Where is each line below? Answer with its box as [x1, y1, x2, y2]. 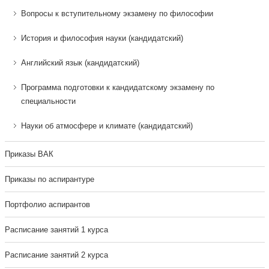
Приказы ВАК [4, 150, 53, 159]
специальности [20, 97, 76, 106]
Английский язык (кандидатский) [20, 58, 139, 67]
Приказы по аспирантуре [4, 175, 94, 184]
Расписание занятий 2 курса [4, 250, 108, 259]
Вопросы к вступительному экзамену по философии [20, 9, 213, 18]
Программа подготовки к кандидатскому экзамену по [20, 83, 214, 92]
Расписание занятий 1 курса [4, 225, 108, 234]
